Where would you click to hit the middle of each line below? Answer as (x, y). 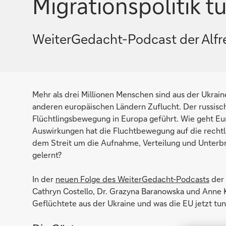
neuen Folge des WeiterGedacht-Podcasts (132, 179)
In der (44, 179)
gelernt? (47, 155)
